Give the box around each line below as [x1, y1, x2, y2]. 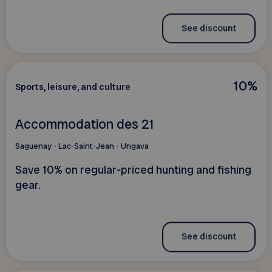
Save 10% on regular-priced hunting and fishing [15, 162, 251, 177]
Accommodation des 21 [15, 115, 154, 134]
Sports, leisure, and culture [15, 81, 131, 93]
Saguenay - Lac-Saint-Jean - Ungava [15, 140, 149, 151]
